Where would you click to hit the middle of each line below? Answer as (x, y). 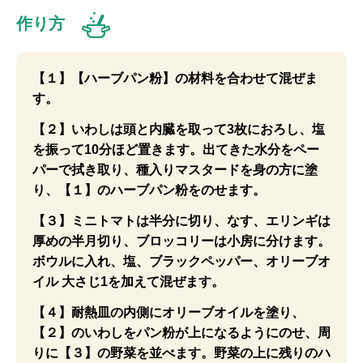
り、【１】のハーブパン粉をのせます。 (149, 190)
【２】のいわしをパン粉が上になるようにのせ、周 (181, 333)
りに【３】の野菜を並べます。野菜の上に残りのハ (181, 353)
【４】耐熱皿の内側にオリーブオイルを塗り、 (169, 312)
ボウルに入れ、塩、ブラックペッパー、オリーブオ (181, 261)
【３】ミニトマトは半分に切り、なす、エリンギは (181, 221)
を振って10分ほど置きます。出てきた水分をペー (176, 149)
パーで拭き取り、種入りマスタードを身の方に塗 (175, 170)
